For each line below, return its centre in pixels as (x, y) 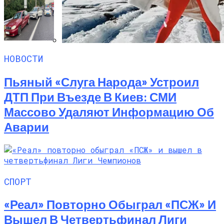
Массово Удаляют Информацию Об (109, 111)
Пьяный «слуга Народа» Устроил (101, 81)
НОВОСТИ (23, 58)
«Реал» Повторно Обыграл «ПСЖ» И (110, 204)
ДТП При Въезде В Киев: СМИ (90, 96)
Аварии (26, 126)
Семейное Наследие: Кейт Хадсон (129, 57)
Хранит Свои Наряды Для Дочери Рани (139, 67)
